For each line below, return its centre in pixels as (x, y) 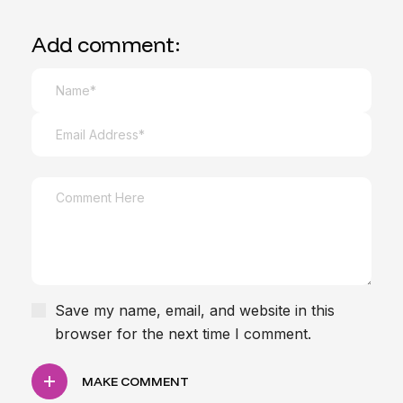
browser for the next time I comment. (183, 334)
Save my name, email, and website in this (195, 310)
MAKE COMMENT (135, 381)
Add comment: (106, 44)
